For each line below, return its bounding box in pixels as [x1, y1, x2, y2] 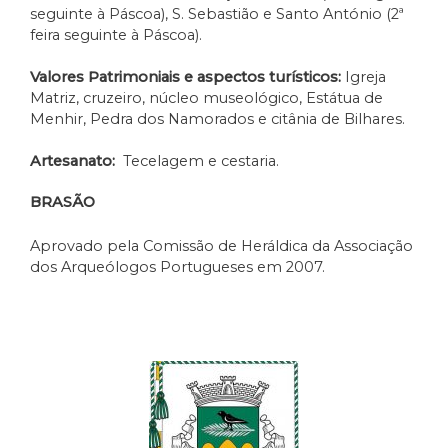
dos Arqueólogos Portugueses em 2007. [30, 258, 325, 277]
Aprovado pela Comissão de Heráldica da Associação [30, 237, 413, 256]
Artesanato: [30, 151, 115, 170]
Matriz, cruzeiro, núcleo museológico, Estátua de [30, 88, 383, 107]
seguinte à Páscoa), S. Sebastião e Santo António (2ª [30, 4, 404, 23]
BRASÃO [30, 192, 95, 211]
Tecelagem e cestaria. [115, 151, 279, 170]
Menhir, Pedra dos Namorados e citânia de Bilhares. [30, 109, 405, 128]
